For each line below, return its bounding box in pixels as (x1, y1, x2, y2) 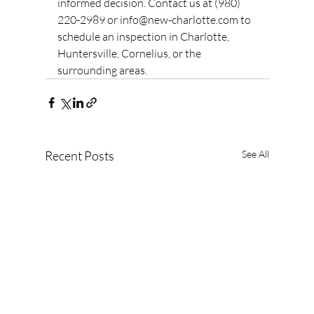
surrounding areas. (57, 63, 147, 78)
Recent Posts (45, 148, 114, 164)
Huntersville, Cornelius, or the (57, 46, 203, 61)
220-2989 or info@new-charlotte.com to (57, 13, 253, 27)
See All (242, 148, 269, 161)
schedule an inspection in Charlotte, (57, 29, 231, 44)
